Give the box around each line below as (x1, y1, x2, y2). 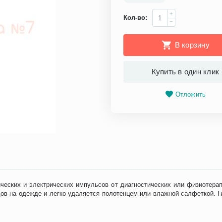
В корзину (174, 41, 210, 49)
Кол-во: (123, 14, 148, 21)
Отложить (175, 91, 206, 98)
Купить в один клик (151, 67, 220, 76)
